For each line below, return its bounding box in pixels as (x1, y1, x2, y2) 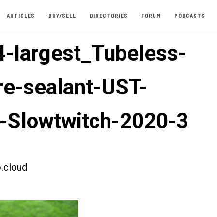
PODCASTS (174, 11, 205, 19)
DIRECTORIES (89, 11, 128, 19)
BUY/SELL (48, 11, 76, 19)
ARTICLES (6, 11, 35, 19)
